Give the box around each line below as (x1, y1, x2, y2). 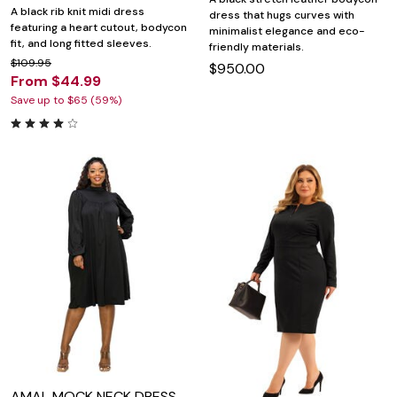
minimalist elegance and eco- (209, 24, 365, 39)
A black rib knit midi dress (11, 4, 144, 19)
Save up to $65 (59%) (11, 92, 121, 107)
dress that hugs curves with (209, 8, 354, 23)
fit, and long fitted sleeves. (11, 35, 152, 51)
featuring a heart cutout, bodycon (11, 19, 187, 35)
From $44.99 (11, 71, 101, 90)
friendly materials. (209, 40, 304, 55)
